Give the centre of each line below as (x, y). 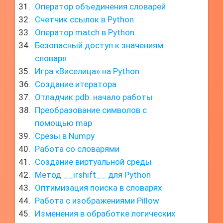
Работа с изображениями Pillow (97, 201)
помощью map (63, 123)
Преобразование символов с (91, 110)
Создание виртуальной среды (93, 162)
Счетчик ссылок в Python (84, 19)
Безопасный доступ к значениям (99, 45)
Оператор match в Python (85, 32)
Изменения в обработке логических (105, 214)
